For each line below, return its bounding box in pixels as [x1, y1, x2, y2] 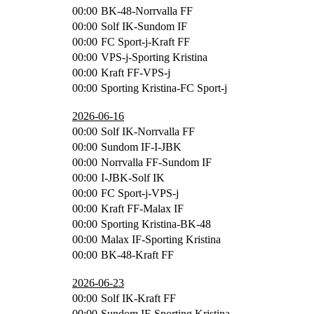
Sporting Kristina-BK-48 [101, 217, 211, 230]
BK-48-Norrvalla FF [101, 4, 193, 17]
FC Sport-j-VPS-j [101, 186, 179, 199]
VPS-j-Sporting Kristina [101, 50, 207, 63]
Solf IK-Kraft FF [101, 292, 176, 304]
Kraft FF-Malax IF [101, 202, 184, 214]
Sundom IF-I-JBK [101, 140, 182, 153]
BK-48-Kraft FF [101, 248, 174, 261]
